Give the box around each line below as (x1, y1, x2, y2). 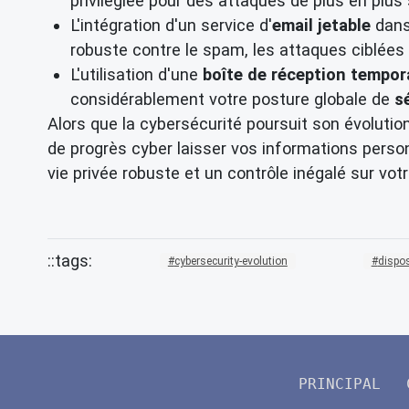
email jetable (272, 15, 371, 35)
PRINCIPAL (299, 375, 381, 393)
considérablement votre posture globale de (70, 89, 394, 109)
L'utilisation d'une (70, 64, 203, 84)
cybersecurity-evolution (173, 254, 288, 267)
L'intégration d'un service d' (70, 15, 272, 35)
